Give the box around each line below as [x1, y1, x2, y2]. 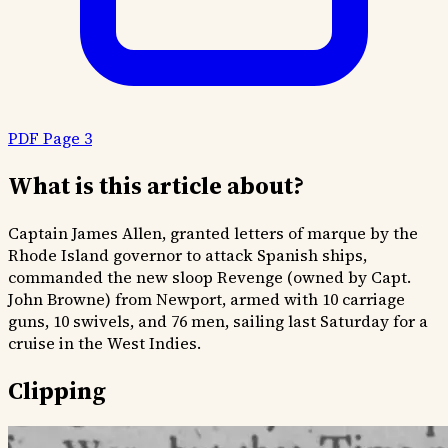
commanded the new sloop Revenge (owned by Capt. [8, 265, 411, 288]
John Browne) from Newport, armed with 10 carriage [8, 287, 405, 310]
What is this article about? [8, 168, 304, 202]
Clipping [8, 373, 106, 407]
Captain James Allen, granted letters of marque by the [8, 221, 418, 244]
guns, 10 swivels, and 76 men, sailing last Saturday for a [8, 309, 428, 332]
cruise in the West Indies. [8, 331, 201, 354]
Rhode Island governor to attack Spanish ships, [8, 243, 367, 266]
